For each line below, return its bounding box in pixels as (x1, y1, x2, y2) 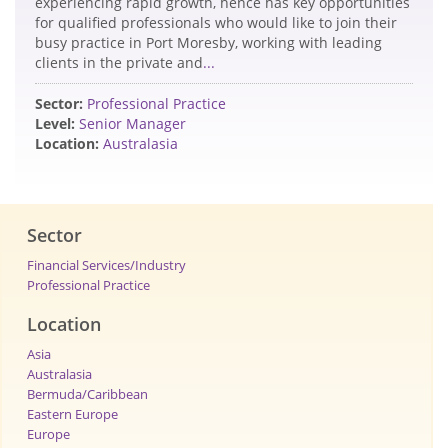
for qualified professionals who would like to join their (35, 13, 397, 33)
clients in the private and (35, 53, 203, 73)
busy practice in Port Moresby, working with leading (35, 33, 382, 53)
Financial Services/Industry (27, 256, 186, 275)
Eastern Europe (27, 405, 118, 424)
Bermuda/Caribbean (27, 385, 148, 404)
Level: (35, 114, 75, 134)
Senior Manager (79, 114, 186, 134)
